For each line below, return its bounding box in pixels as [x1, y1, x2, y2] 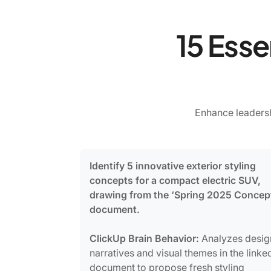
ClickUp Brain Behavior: [90, 232, 199, 244]
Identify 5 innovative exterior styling [90, 159, 256, 172]
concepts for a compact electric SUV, [90, 174, 261, 186]
